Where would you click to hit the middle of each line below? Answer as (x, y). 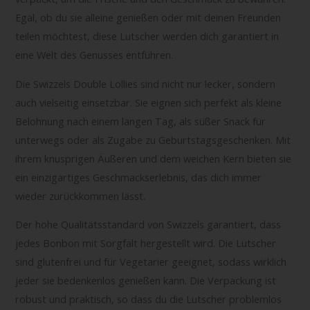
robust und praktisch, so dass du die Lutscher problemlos (149, 299)
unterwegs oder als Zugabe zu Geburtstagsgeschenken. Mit (153, 139)
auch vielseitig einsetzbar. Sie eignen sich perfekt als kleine (149, 102)
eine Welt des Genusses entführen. (94, 55)
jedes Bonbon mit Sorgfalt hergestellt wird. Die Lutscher (146, 243)
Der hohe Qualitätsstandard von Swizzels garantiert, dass (148, 225)
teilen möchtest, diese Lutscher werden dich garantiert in (147, 36)
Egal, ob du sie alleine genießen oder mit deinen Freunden (148, 18)
